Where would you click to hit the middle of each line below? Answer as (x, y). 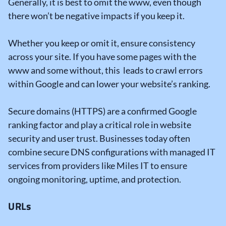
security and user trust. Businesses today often (99, 138)
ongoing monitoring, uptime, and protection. (95, 179)
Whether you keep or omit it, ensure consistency (102, 43)
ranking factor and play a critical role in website (100, 125)
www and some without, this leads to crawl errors (105, 70)
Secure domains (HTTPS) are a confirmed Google (102, 111)
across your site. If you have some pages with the (102, 57)
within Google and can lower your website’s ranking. (109, 84)
